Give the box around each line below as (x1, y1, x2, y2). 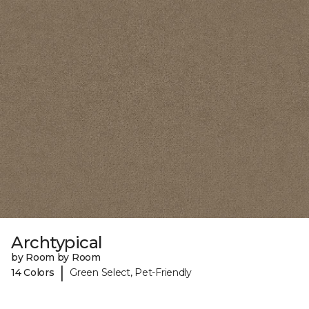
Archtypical (11, 232, 103, 253)
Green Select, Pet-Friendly (70, 266, 192, 279)
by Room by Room (11, 251, 101, 264)
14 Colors (11, 266, 54, 279)
